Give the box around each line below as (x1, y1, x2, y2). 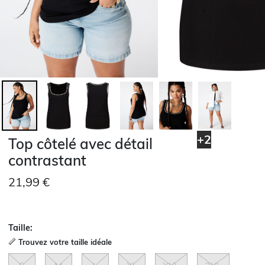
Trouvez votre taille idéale (18, 237, 112, 247)
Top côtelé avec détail (8, 135, 153, 153)
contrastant (8, 151, 86, 169)
